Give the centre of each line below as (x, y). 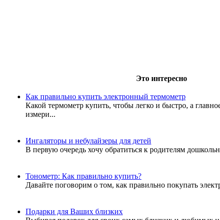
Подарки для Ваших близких (74, 211)
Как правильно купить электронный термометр (106, 96)
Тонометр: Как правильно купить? (83, 176)
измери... (41, 114)
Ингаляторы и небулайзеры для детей (88, 141)
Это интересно (161, 78)
